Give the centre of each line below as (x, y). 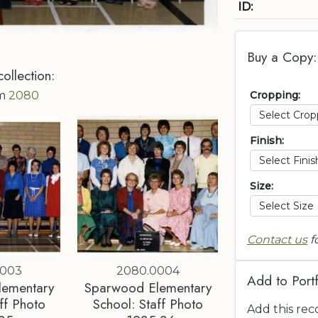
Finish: (267, 141)
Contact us (277, 240)
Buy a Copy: (282, 57)
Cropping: (275, 95)
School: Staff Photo (148, 303)
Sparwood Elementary (148, 287)
